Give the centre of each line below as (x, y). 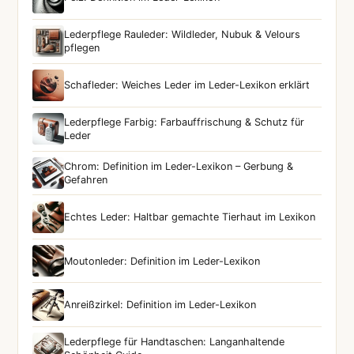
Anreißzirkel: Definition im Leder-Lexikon (160, 305)
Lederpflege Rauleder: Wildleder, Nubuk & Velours (183, 35)
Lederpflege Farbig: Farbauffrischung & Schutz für (185, 122)
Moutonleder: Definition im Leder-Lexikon (162, 261)
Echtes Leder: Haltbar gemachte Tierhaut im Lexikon (190, 217)
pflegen (82, 48)
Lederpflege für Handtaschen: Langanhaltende (175, 342)
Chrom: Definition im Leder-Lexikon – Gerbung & (179, 167)
